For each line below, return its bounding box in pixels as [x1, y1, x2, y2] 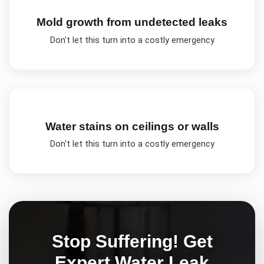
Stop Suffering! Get [51, 230, 213, 251]
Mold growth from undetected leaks [37, 16, 227, 29]
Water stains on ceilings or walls [45, 120, 219, 133]
